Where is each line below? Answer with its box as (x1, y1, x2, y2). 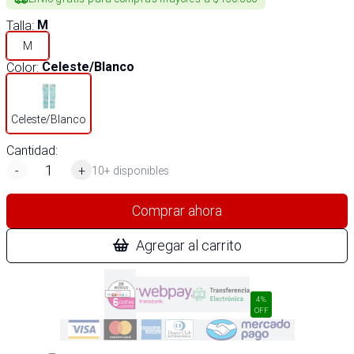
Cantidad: (6, 142, 58, 158)
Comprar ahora (132, 201, 222, 220)
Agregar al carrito (136, 236, 242, 254)
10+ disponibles (92, 163, 169, 178)
